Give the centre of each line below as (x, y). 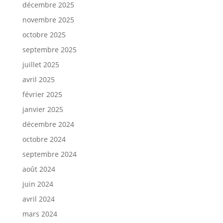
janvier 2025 (43, 109)
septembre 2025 (49, 50)
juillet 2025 (41, 64)
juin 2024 (38, 184)
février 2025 (42, 94)
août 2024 (39, 169)
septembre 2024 (49, 154)
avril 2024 (38, 199)
